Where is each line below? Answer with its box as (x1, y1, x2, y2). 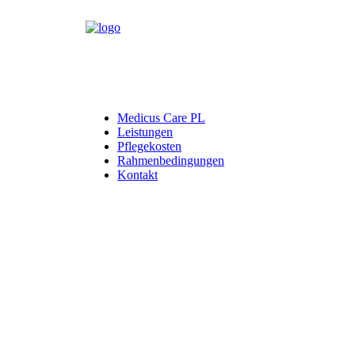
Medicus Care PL (117, 111, 205, 124)
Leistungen (117, 125, 173, 139)
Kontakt (117, 168, 158, 181)
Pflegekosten (117, 139, 181, 153)
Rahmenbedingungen (117, 154, 224, 167)
